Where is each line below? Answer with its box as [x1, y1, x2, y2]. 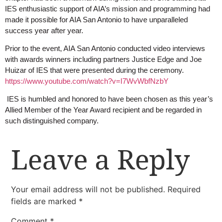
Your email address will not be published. [11, 184, 166, 194]
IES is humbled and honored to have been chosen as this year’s [7, 95, 213, 104]
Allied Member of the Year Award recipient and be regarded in [5, 106, 202, 114]
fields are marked [11, 196, 79, 206]
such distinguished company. [5, 116, 99, 125]
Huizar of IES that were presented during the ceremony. [5, 65, 184, 74]
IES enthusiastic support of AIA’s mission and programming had [5, 4, 210, 13]
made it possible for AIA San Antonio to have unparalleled [5, 15, 188, 24]
